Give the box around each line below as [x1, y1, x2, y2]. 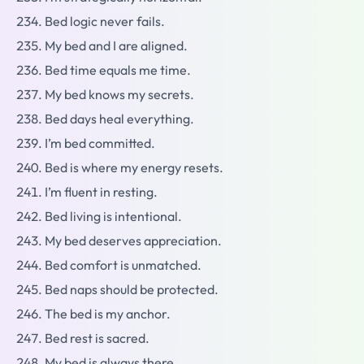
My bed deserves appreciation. [45, 232, 222, 249]
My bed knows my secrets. [45, 86, 194, 103]
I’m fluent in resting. [45, 184, 158, 201]
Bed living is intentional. [45, 208, 182, 225]
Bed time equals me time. [45, 62, 191, 79]
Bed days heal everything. [45, 110, 194, 128]
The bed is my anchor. [45, 305, 171, 323]
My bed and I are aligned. [45, 37, 188, 54]
